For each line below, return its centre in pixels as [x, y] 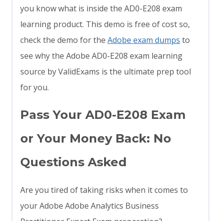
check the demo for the [64, 40]
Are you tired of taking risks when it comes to [104, 190]
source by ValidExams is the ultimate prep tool [106, 72]
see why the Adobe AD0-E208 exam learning [101, 56]
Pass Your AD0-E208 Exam [103, 115]
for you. [35, 88]
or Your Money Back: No [96, 139]
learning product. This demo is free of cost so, [105, 24]
